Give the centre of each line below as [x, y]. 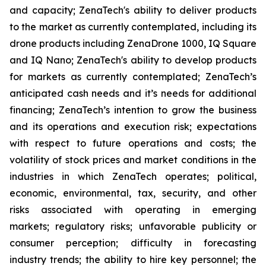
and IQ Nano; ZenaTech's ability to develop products [133, 60]
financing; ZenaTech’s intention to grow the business [133, 110]
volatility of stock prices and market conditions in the [133, 159]
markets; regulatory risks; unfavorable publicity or [133, 226]
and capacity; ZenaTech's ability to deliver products [133, 10]
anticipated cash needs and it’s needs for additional [133, 93]
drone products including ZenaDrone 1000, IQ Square [133, 43]
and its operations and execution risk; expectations [133, 126]
